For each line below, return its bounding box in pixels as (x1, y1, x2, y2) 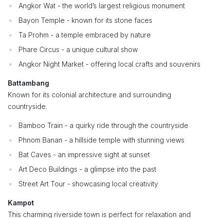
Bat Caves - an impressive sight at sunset (18, 150, 150, 159)
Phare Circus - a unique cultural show (18, 45, 138, 54)
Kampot (8, 199, 34, 207)
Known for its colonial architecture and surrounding (8, 91, 171, 99)
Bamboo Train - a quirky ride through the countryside (18, 121, 188, 129)
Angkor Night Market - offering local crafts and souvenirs (18, 60, 200, 68)
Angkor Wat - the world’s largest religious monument (18, 1, 185, 10)
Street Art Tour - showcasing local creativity (18, 180, 158, 188)
